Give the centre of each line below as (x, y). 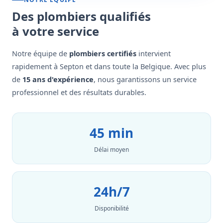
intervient (154, 53)
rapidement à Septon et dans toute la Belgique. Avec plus (109, 66)
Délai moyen (111, 150)
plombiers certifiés (103, 53)
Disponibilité (111, 208)
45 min (111, 133)
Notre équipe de (41, 53)
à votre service (56, 31)
